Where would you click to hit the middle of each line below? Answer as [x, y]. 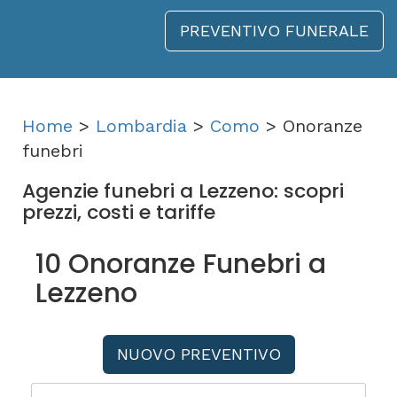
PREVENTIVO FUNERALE [274, 31]
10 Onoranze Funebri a [181, 264]
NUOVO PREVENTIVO [198, 354]
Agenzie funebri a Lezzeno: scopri [183, 191]
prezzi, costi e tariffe [119, 212]
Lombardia [141, 126]
